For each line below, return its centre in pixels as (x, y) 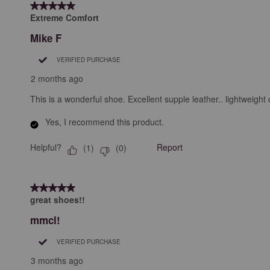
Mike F (46, 38)
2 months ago (57, 79)
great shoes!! (58, 200)
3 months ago (57, 261)
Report (170, 147)
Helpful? (46, 147)
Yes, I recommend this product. (105, 122)
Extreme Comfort (64, 18)
